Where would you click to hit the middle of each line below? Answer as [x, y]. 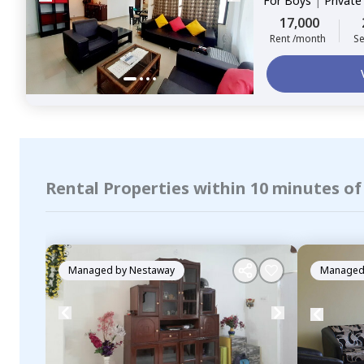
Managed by [99, 270]
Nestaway [152, 270]
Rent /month [298, 39]
